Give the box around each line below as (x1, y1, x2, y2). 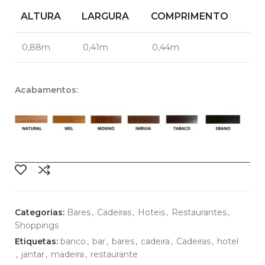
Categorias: (15, 207, 64, 218)
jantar (21, 249, 44, 260)
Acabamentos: (15, 85, 78, 95)
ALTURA (21, 11, 61, 22)
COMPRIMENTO (151, 11, 228, 22)
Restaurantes (172, 207, 227, 218)
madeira (51, 249, 84, 260)
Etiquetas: (15, 236, 58, 247)
